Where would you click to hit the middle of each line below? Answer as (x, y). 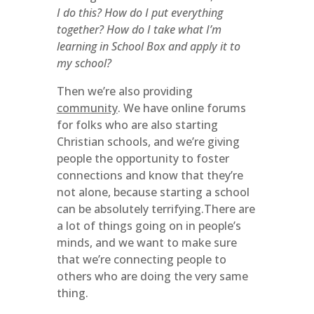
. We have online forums (182, 108)
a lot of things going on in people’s (149, 226)
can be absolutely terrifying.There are (156, 209)
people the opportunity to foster (143, 158)
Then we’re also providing (124, 91)
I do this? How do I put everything (139, 13)
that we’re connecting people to (141, 259)
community (87, 108)
